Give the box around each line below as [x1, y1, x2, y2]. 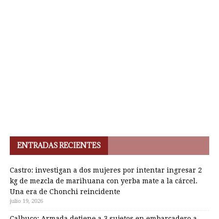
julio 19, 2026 [10, 198, 43, 204]
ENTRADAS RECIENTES [17, 141, 101, 150]
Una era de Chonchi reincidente [10, 188, 120, 196]
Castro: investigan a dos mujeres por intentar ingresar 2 [10, 166, 202, 174]
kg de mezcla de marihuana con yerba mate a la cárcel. [10, 177, 197, 185]
